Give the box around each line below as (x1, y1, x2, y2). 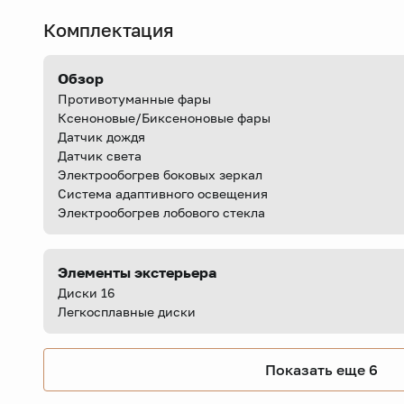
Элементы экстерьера (58, 263, 216, 281)
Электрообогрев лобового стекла (58, 205, 265, 220)
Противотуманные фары (58, 91, 211, 106)
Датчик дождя (58, 129, 145, 144)
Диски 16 (58, 285, 115, 300)
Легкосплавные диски (58, 304, 196, 319)
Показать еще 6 (264, 361, 378, 379)
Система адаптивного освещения (58, 186, 268, 201)
